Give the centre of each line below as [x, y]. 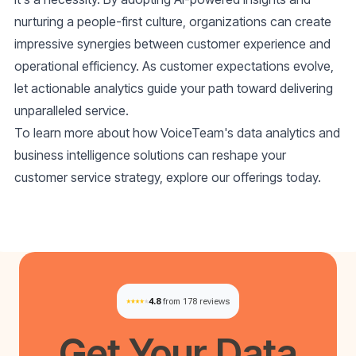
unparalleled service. [72, 111]
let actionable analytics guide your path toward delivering [174, 89]
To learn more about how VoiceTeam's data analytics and [177, 133]
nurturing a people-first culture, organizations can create [173, 22]
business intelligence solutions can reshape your [150, 155]
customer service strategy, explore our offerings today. [168, 178]
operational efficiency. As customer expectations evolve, [174, 66]
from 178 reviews [196, 301]
